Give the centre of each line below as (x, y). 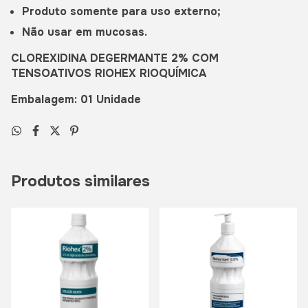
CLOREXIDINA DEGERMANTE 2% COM (115, 58)
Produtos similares (80, 181)
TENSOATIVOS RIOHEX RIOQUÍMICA (109, 73)
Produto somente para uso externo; (121, 11)
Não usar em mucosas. (85, 32)
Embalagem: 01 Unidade (76, 99)
